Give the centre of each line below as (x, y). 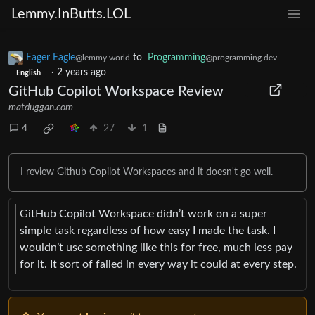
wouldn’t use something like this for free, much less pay (156, 247)
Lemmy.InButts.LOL (71, 14)
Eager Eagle (51, 58)
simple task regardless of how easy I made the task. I (148, 230)
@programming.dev (241, 58)
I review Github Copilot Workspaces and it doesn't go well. (147, 173)
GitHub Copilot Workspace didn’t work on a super (143, 213)
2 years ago (81, 73)
